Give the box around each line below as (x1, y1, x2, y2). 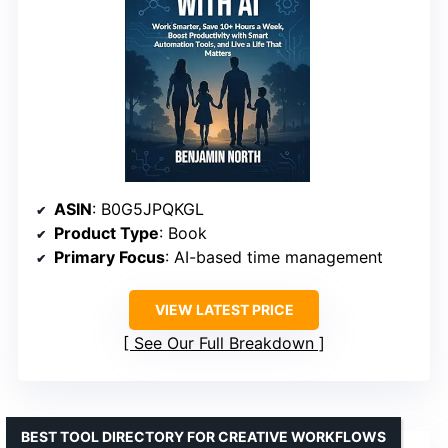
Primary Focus (54, 247, 165, 267)
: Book (159, 223, 207, 243)
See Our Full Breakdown (134, 333, 314, 353)
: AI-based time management (165, 247, 383, 267)
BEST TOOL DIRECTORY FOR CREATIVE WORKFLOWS (21, 428, 386, 445)
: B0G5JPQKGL (92, 199, 204, 219)
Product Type (54, 223, 159, 243)
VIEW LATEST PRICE (154, 301, 294, 318)
